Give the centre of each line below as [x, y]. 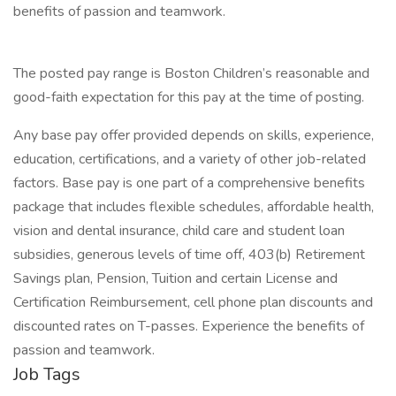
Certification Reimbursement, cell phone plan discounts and [193, 302]
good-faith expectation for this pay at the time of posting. [189, 97]
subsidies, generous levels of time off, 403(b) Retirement [189, 255]
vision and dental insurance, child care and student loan [179, 231]
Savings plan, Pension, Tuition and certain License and [175, 278]
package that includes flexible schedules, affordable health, [194, 207]
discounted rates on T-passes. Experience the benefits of [189, 326]
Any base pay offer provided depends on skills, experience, [194, 135]
